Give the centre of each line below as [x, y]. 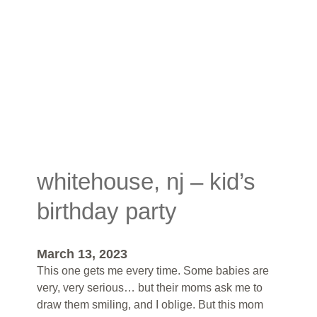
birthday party [107, 211]
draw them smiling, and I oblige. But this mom [150, 305]
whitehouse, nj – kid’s [146, 181]
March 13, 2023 [82, 254]
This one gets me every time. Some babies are [153, 271]
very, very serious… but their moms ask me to [150, 288]
